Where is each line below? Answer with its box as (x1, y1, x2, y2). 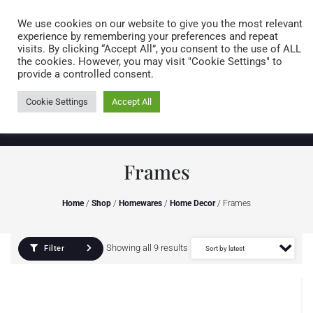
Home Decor (170, 198, 215, 208)
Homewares (119, 198, 162, 208)
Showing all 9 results (106, 242, 188, 253)
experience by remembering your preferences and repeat (17, 30, 278, 43)
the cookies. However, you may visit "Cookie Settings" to (17, 55, 282, 68)
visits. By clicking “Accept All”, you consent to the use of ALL (17, 43, 301, 55)
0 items (241, 52, 278, 65)
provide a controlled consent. (17, 68, 154, 80)
